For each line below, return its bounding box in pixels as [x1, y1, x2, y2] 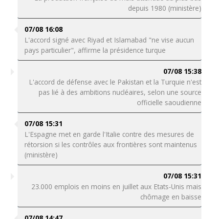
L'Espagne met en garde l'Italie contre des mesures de [24, 130, 194, 139]
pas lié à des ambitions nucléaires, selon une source [39, 88, 202, 97]
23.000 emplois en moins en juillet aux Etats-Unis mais [31, 182, 202, 191]
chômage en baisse [140, 192, 202, 201]
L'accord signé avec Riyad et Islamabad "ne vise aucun [24, 35, 194, 44]
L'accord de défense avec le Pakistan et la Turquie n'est [29, 77, 202, 87]
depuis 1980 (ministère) [128, 3, 202, 13]
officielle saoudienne [137, 98, 202, 107]
